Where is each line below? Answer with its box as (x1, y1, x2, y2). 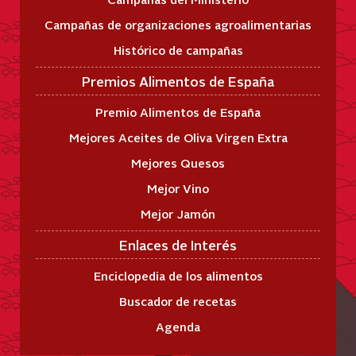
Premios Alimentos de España (82, 72, 274, 91)
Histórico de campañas (113, 42, 243, 58)
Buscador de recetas (119, 293, 237, 309)
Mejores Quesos (131, 155, 225, 171)
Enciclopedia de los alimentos (93, 268, 263, 284)
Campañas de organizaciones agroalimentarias (44, 17, 311, 33)
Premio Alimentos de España (95, 104, 261, 120)
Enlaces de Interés (119, 236, 237, 254)
